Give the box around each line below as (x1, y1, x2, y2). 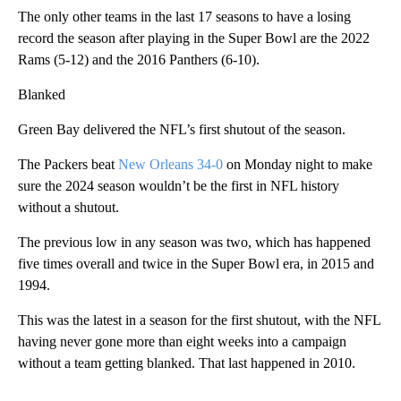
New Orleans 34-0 (118, 157, 223, 173)
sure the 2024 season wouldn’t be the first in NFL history (18, 178, 339, 194)
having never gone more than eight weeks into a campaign (18, 334, 346, 350)
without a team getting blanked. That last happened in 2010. (18, 355, 355, 371)
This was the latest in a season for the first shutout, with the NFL (18, 312, 380, 328)
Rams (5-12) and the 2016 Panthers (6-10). (18, 52, 260, 68)
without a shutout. (18, 200, 119, 216)
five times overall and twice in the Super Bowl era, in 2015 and (18, 256, 374, 272)
